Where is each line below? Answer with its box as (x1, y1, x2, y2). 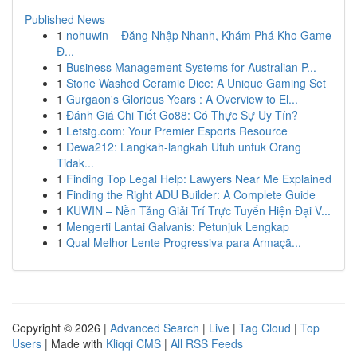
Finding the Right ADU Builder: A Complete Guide (66, 186, 316, 202)
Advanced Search (110, 320, 199, 335)
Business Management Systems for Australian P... (66, 59, 316, 75)
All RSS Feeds (171, 335, 243, 351)
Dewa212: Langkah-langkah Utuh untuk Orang (66, 139, 301, 155)
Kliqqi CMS (106, 335, 161, 351)
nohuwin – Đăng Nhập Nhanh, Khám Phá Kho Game (66, 27, 331, 43)
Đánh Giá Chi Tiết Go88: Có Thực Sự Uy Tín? (66, 107, 298, 123)
